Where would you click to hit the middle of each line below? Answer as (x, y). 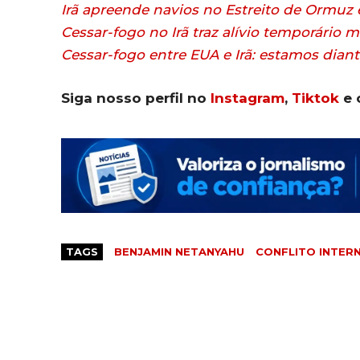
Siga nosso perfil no (136, 98)
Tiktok (315, 98)
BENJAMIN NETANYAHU (179, 252)
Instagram (247, 98)
